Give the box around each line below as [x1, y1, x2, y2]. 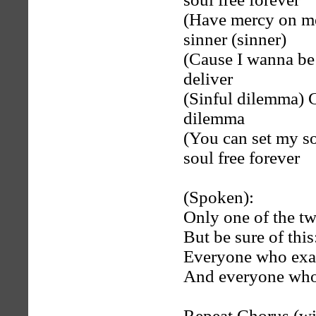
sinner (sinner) [183, 30, 286, 49]
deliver [183, 69, 233, 88]
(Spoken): [183, 188, 254, 207]
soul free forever [183, 148, 300, 167]
